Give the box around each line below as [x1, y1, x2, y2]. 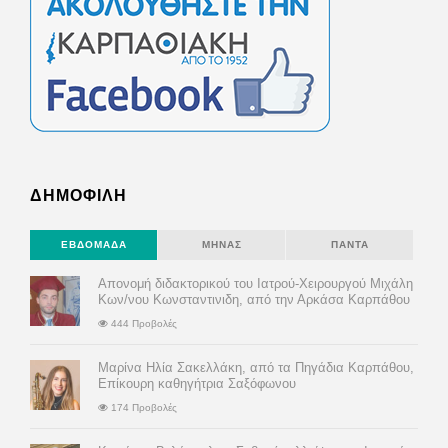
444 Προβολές [108, 318, 177, 330]
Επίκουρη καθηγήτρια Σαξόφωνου [98, 376, 296, 392]
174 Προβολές [108, 402, 177, 414]
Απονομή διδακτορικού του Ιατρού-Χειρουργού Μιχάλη [98, 276, 413, 292]
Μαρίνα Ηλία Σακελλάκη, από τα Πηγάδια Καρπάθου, [98, 360, 414, 376]
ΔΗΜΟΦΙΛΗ [30, 187, 127, 205]
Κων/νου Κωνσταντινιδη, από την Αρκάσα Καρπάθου [98, 292, 410, 308]
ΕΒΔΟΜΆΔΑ [60, 239, 127, 251]
